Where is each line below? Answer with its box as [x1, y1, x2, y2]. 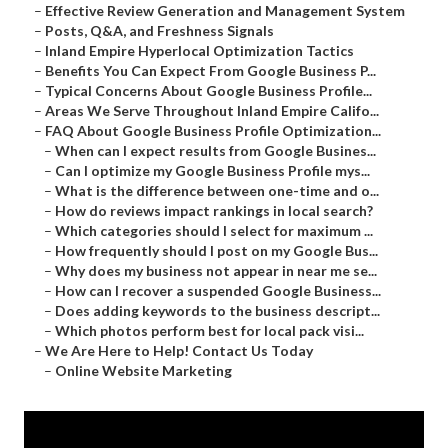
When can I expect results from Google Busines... [55, 142, 376, 160]
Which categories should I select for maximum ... [55, 222, 373, 240]
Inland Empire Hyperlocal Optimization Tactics [45, 42, 354, 60]
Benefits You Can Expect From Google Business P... [45, 62, 376, 80]
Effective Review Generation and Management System [45, 2, 405, 20]
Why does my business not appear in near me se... [55, 262, 377, 280]
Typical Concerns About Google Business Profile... [45, 82, 372, 100]
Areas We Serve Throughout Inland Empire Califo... [45, 102, 379, 120]
